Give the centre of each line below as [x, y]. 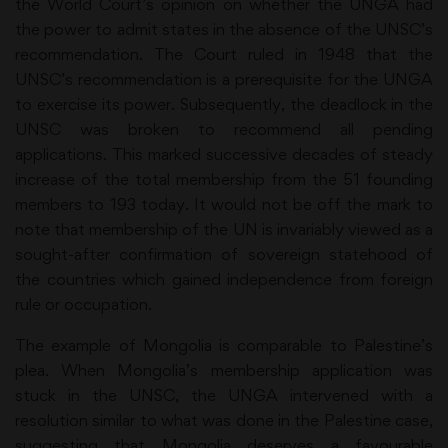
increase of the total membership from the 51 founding [224, 179]
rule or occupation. [83, 304]
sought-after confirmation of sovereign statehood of [224, 254]
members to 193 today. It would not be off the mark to [224, 204]
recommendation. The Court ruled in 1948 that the [224, 54]
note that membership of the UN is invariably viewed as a [224, 229]
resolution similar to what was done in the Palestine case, [224, 420]
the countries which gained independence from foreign [224, 279]
